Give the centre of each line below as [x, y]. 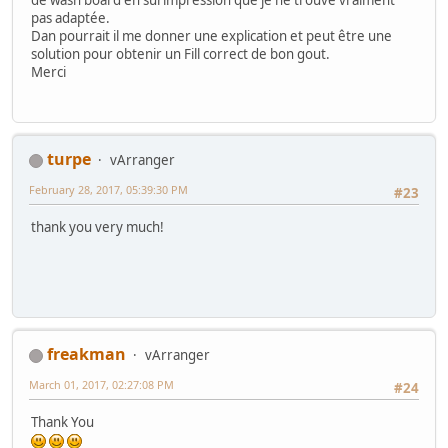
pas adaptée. [70, 17]
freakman [86, 354]
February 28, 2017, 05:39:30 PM [108, 190]
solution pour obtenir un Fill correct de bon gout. [180, 53]
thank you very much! [97, 227]
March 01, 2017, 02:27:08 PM [101, 385]
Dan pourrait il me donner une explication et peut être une [211, 35]
